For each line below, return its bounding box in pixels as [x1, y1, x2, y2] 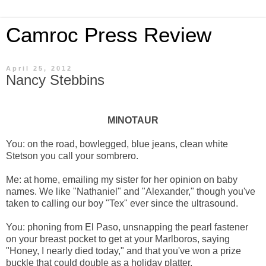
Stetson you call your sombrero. [6, 150, 138, 161]
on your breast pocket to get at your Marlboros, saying [6, 233, 230, 244]
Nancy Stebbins [6, 72, 104, 88]
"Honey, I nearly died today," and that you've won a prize [6, 245, 241, 256]
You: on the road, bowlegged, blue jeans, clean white [6, 138, 228, 149]
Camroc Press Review [6, 24, 211, 46]
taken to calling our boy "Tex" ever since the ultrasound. [6, 198, 238, 208]
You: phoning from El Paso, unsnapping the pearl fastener [6, 221, 248, 232]
